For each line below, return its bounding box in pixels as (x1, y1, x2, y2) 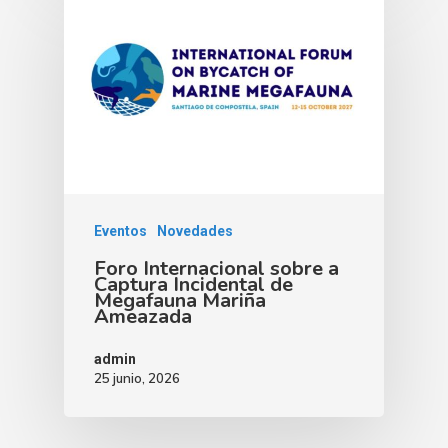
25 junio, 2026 (94, 369, 180, 386)
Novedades (157, 222, 233, 239)
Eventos (94, 222, 147, 239)
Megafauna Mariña (94, 286, 266, 314)
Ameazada (94, 302, 192, 330)
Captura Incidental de (94, 270, 293, 298)
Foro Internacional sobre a (94, 254, 339, 282)
